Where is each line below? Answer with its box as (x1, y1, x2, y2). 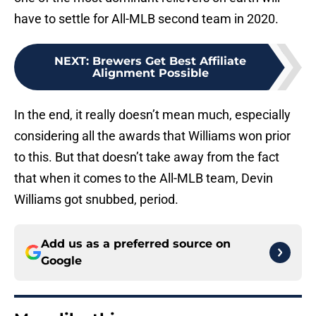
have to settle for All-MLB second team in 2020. (14, 11, 279, 27)
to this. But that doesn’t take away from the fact (14, 150, 279, 165)
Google (41, 254, 82, 268)
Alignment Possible (92, 66, 209, 80)
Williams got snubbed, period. (14, 192, 178, 207)
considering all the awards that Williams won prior (14, 128, 291, 144)
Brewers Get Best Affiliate (92, 54, 246, 68)
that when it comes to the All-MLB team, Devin (14, 171, 273, 186)
